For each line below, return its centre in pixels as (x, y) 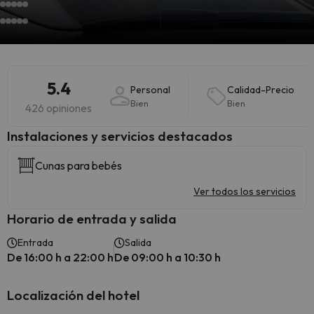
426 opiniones (59, 108)
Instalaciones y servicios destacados (120, 136)
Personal (150, 90)
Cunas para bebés (78, 165)
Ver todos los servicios (245, 191)
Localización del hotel (73, 295)
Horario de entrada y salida (92, 219)
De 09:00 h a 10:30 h (168, 257)
